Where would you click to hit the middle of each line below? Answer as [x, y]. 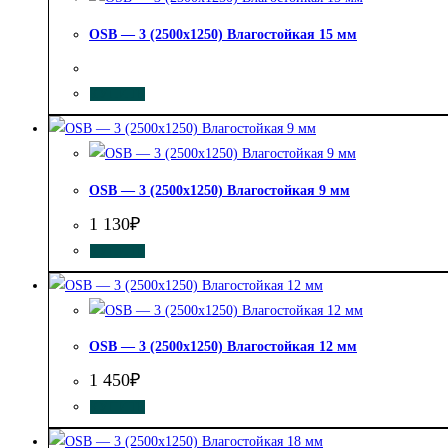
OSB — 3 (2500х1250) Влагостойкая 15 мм [223, 34]
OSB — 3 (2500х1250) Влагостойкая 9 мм [219, 191]
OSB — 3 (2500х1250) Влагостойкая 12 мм [223, 347]
